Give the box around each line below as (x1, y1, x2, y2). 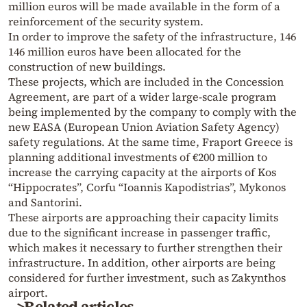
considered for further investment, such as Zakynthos (8, 269, 286, 285)
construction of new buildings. (8, 58, 166, 74)
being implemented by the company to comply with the (8, 103, 297, 119)
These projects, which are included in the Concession (8, 73, 284, 89)
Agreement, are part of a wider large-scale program (8, 88, 276, 104)
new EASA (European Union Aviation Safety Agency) (8, 119, 280, 134)
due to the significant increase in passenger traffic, (8, 224, 271, 240)
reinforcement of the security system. (8, 13, 204, 29)
